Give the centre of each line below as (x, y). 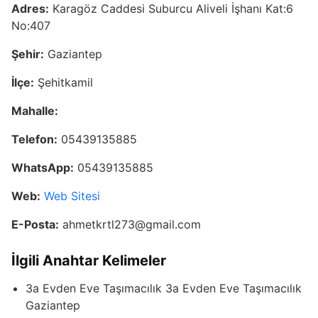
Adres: (30, 9)
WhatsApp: (43, 168)
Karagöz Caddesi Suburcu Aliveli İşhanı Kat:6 (171, 9)
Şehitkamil (64, 83)
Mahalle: (35, 111)
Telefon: (34, 139)
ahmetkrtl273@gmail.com (130, 225)
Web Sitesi (72, 196)
